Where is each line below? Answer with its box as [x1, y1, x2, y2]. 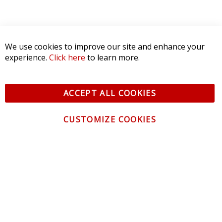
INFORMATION [12, 207, 79, 219]
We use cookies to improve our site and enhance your [5, 41, 205, 52]
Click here [49, 52, 85, 63]
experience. [5, 52, 49, 63]
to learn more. [85, 52, 140, 63]
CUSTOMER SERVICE [12, 182, 103, 194]
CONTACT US [12, 157, 72, 169]
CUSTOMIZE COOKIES [63, 114, 156, 125]
